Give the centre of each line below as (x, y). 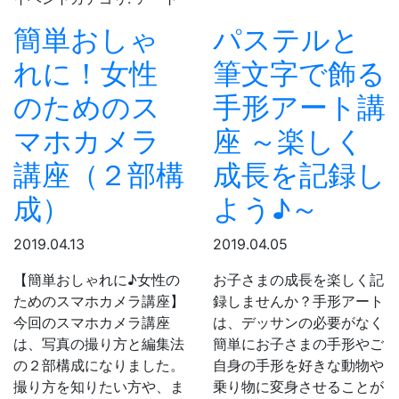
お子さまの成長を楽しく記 (298, 279)
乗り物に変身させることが (298, 386)
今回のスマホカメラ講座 (92, 322)
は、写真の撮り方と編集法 (99, 343)
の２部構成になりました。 (99, 365)
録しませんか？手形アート (298, 301)
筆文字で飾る (299, 73)
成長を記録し (299, 175)
